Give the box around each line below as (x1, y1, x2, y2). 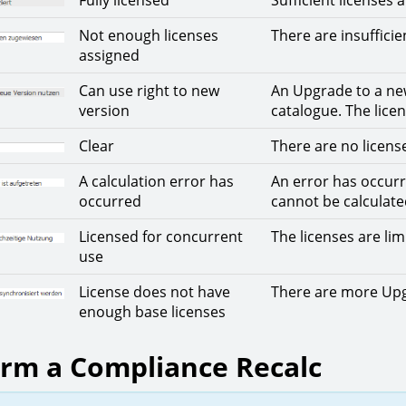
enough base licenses (79, 302, 226, 322)
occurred (79, 191, 141, 211)
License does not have (79, 282, 230, 302)
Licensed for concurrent (79, 227, 243, 246)
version (79, 101, 130, 121)
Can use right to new (79, 81, 219, 101)
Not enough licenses (79, 25, 218, 45)
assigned (79, 45, 140, 65)
